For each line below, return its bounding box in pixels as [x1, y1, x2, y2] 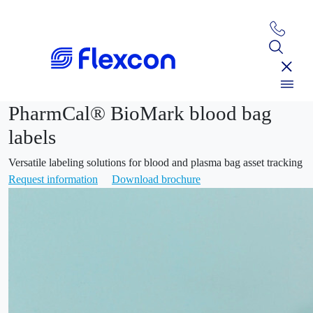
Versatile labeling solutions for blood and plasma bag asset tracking [8, 156, 303, 169]
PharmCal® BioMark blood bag [8, 102, 272, 125]
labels [8, 126, 56, 149]
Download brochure [112, 173, 201, 186]
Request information [8, 173, 98, 186]
